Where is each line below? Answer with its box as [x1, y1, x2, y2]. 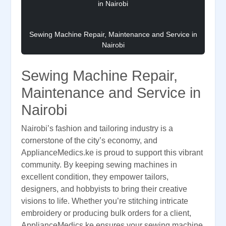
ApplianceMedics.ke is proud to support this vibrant [21, 148, 203, 157]
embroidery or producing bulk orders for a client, [21, 209, 191, 218]
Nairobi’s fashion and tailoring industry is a [21, 124, 173, 133]
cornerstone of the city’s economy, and [21, 136, 157, 145]
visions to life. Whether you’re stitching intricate [21, 197, 188, 206]
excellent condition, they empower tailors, [21, 173, 168, 182]
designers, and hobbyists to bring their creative [21, 185, 187, 194]
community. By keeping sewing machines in [21, 160, 177, 169]
